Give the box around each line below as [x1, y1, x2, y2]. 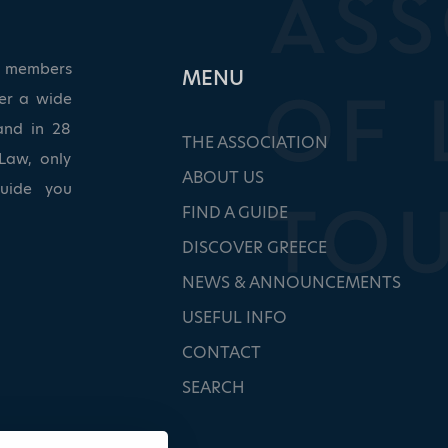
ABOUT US [181, 166, 264, 190]
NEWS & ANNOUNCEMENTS [181, 271, 401, 295]
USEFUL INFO [181, 306, 287, 330]
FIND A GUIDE [181, 201, 288, 225]
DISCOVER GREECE [181, 236, 327, 260]
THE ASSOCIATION [181, 131, 328, 155]
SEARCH [181, 376, 245, 400]
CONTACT [181, 341, 261, 365]
